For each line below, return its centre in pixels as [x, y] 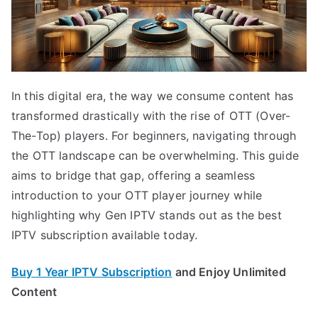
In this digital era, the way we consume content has [153, 95]
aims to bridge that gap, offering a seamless [133, 175]
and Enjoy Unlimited [229, 272]
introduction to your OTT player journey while [137, 195]
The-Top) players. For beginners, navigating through [154, 135]
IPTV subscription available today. [105, 235]
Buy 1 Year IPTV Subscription [92, 272]
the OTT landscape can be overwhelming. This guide [155, 155]
